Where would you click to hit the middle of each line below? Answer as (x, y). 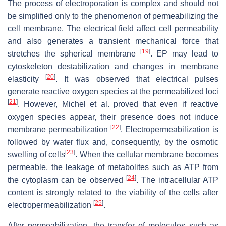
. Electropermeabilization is (169, 130)
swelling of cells (37, 155)
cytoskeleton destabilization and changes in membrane (113, 67)
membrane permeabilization (59, 130)
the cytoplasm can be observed (67, 180)
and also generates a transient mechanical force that (113, 41)
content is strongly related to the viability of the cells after (113, 193)
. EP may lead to (184, 54)
